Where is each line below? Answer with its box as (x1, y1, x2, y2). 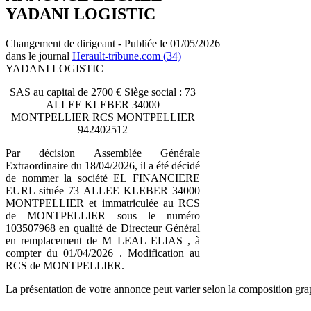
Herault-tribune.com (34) (72, 49, 181, 62)
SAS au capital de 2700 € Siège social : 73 (10, 85, 196, 98)
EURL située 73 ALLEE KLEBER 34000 (6, 184, 200, 196)
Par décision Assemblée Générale (6, 146, 200, 159)
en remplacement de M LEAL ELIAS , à (6, 234, 200, 246)
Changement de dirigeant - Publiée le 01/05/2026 (6, 37, 220, 49)
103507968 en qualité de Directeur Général (6, 221, 200, 234)
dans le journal (6, 49, 72, 62)
